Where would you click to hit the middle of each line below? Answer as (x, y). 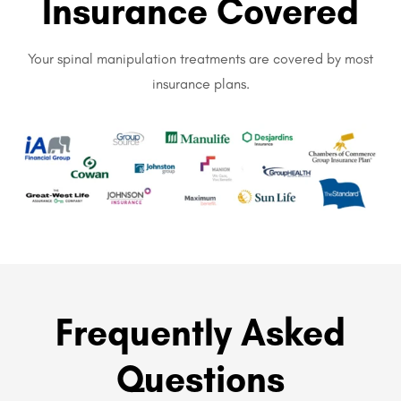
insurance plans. (200, 83)
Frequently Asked (200, 331)
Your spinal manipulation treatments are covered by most (200, 58)
